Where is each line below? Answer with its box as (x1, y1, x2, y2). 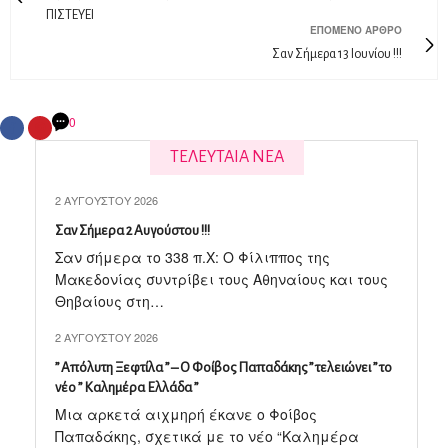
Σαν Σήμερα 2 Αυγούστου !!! (55, 223, 210, 238)
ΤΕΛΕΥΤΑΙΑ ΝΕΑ (169, 148, 284, 166)
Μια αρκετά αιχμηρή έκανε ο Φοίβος (55, 404, 317, 424)
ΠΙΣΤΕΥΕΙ (46, 8, 94, 22)
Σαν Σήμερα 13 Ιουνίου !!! (272, 47, 402, 61)
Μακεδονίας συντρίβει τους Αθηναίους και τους (55, 269, 388, 289)
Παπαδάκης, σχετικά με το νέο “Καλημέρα (55, 426, 359, 446)
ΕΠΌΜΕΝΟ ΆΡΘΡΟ (310, 23, 402, 37)
